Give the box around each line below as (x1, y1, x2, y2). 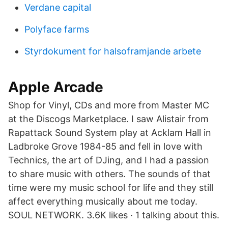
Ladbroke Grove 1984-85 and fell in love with (8, 141, 203, 152)
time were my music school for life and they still (8, 182, 213, 193)
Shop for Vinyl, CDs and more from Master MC (8, 100, 209, 110)
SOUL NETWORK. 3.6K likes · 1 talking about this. (8, 210, 219, 220)
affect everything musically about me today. (8, 196, 197, 207)
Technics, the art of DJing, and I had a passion (8, 155, 209, 165)
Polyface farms (24, 24, 89, 35)
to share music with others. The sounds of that (8, 168, 211, 179)
